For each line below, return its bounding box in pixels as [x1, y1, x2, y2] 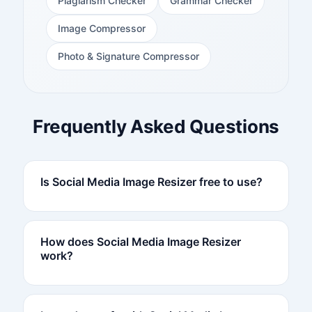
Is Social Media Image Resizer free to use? [40, 175, 263, 189]
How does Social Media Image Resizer [40, 235, 241, 249]
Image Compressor [57, 22, 146, 35]
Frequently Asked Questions [32, 116, 280, 138]
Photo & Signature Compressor [57, 50, 199, 63]
